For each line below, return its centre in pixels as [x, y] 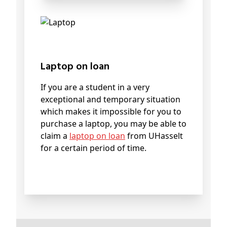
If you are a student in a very [95, 87]
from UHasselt [154, 136]
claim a [55, 136]
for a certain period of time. [93, 148]
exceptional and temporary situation [110, 100]
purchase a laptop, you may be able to [113, 124]
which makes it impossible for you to [111, 112]
